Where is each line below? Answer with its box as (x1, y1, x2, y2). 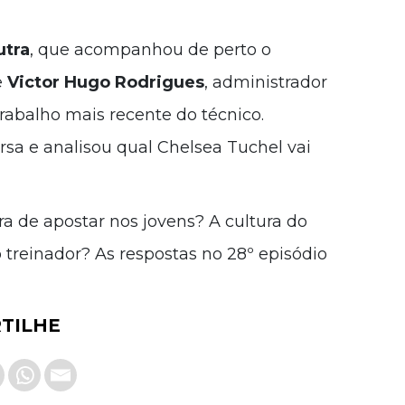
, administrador (204, 72, 327, 93)
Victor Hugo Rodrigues (7, 72, 204, 93)
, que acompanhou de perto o (30, 40, 271, 61)
